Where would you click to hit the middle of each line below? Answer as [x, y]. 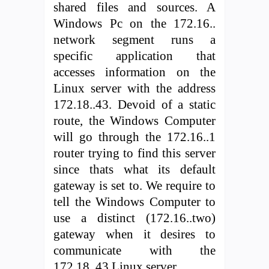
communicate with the [134, 250]
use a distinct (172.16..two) [134, 217]
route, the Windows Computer [134, 120]
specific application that [134, 55]
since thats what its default [134, 169]
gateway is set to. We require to [134, 185]
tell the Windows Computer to [134, 201]
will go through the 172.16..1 [134, 136]
